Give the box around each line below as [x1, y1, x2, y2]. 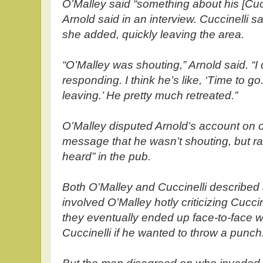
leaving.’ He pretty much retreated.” [62, 89, 238, 102]
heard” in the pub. [62, 150, 151, 163]
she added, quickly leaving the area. [62, 28, 244, 41]
